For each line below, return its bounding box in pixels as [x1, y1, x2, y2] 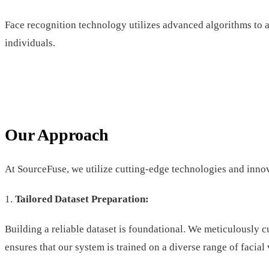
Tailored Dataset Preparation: [13, 193, 149, 205]
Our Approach [5, 125, 109, 145]
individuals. [5, 37, 55, 49]
